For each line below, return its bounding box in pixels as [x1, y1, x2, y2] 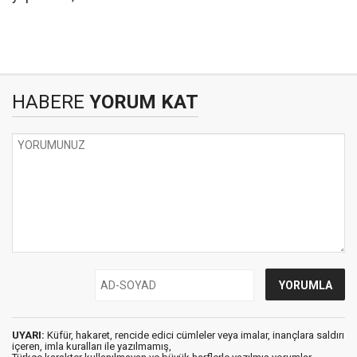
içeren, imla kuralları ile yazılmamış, [12, 340, 171, 352]
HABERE [12, 91, 84, 113]
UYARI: [12, 329, 45, 341]
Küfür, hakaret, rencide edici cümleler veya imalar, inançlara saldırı [45, 329, 344, 341]
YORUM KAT [84, 91, 198, 113]
